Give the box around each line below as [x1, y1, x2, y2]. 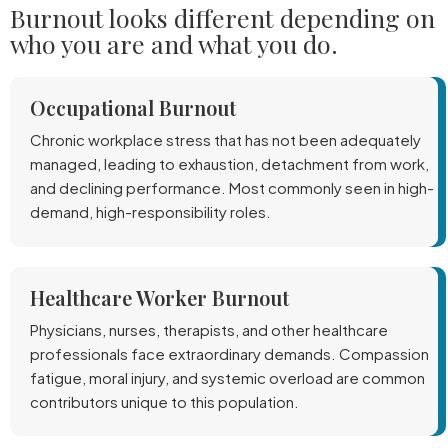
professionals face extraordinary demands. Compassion [30, 343, 429, 363]
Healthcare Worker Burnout [30, 283, 289, 311]
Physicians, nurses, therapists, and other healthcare [30, 319, 388, 339]
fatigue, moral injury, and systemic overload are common [30, 367, 425, 387]
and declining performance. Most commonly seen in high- [30, 178, 434, 197]
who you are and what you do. [10, 27, 338, 60]
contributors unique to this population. [30, 391, 299, 411]
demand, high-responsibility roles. [30, 202, 271, 221]
